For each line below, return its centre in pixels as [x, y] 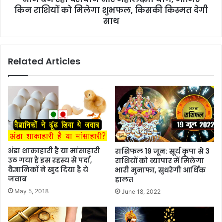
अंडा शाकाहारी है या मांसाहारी [54, 150]
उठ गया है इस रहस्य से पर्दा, [50, 160]
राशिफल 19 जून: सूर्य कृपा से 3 [162, 151]
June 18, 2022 [141, 192]
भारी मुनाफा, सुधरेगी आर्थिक [160, 170]
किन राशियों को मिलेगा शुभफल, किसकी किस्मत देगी [111, 10]
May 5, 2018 [31, 191]
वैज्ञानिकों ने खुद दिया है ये [48, 169]
